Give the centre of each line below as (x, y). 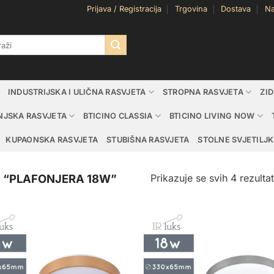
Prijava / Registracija (124, 9)
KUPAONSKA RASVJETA (52, 139)
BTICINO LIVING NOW (212, 116)
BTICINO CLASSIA (118, 116)
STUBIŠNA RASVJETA (148, 139)
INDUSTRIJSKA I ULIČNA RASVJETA (77, 92)
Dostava (236, 9)
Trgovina (191, 9)
